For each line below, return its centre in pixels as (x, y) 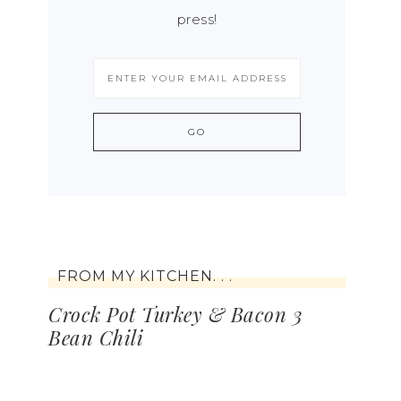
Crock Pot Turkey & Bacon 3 (175, 314)
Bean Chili (96, 337)
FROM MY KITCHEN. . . (145, 276)
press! (197, 19)
